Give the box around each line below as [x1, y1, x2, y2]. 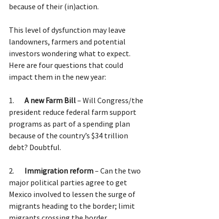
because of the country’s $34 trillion [9, 130, 130, 140]
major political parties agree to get [9, 177, 129, 187]
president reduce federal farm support [9, 107, 138, 117]
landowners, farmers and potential [9, 36, 127, 46]
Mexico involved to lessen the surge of [9, 189, 137, 199]
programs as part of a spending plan [9, 118, 131, 129]
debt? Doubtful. [9, 142, 61, 152]
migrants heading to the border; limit [9, 200, 136, 211]
